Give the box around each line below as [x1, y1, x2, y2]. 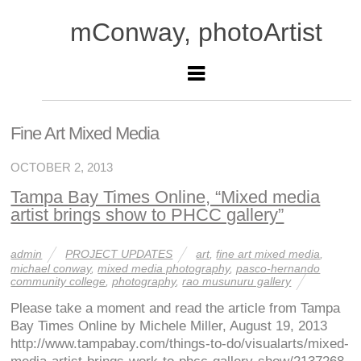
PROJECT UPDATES [65, 247, 173, 260]
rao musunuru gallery [182, 274, 292, 288]
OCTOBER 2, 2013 [10, 160, 114, 174]
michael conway [10, 262, 92, 275]
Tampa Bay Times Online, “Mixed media [10, 187, 321, 207]
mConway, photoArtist [70, 18, 323, 47]
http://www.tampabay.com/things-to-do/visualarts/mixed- [10, 336, 350, 351]
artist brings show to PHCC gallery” [10, 205, 284, 225]
